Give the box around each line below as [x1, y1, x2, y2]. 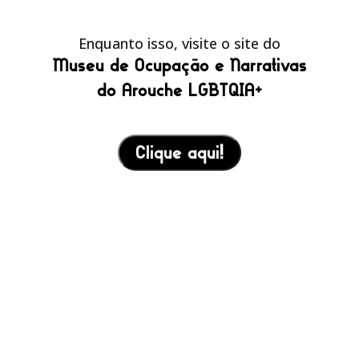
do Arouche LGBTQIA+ [96, 78, 263, 103]
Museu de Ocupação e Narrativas [52, 53, 307, 79]
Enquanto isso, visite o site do [79, 34, 280, 54]
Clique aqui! [135, 139, 224, 165]
